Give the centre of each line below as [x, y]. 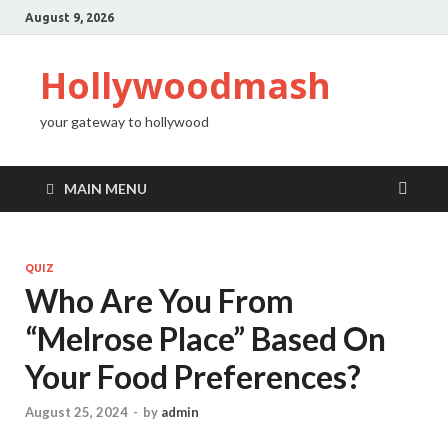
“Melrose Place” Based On [205, 338]
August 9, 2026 [69, 17]
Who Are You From [159, 300]
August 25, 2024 [76, 412]
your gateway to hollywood [124, 121]
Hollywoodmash [185, 85]
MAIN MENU [105, 188]
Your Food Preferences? [193, 376]
